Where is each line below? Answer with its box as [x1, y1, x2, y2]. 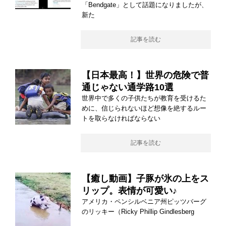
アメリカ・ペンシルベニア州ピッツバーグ [82, 197, 206, 205]
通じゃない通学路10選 [82, 82, 174, 92]
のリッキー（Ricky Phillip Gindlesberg [82, 207, 194, 215]
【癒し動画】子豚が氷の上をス [82, 173, 209, 184]
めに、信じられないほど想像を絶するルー [82, 104, 206, 112]
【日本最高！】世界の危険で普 [82, 70, 209, 80]
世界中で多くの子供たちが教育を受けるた [82, 94, 206, 102]
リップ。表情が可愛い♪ [82, 185, 177, 196]
